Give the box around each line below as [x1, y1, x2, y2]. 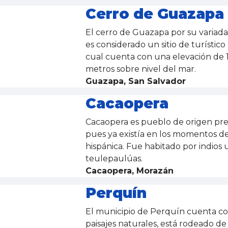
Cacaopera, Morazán [85, 166, 174, 176]
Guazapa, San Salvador [85, 76, 186, 86]
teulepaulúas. [85, 154, 145, 163]
